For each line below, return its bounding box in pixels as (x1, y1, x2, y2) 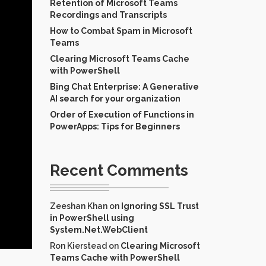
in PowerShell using (49, 213, 134, 223)
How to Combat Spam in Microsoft (49, 26, 192, 36)
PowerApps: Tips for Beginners (49, 121, 180, 131)
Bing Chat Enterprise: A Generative (49, 81, 199, 91)
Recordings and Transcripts (49, 9, 167, 20)
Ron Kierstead (49, 240, 107, 251)
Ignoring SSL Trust (121, 201, 199, 211)
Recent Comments (49, 161, 188, 179)
